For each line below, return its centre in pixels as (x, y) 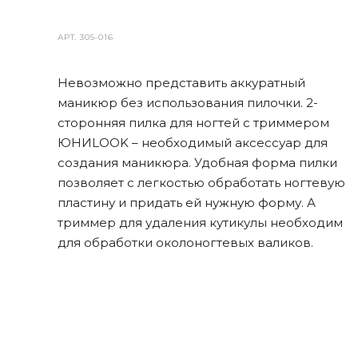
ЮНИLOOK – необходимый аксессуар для (193, 143)
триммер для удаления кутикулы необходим (200, 223)
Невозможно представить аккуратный (181, 83)
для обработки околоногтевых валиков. (185, 243)
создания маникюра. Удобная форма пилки (197, 163)
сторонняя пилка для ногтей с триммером (193, 123)
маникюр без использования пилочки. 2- (188, 103)
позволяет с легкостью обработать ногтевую (201, 183)
